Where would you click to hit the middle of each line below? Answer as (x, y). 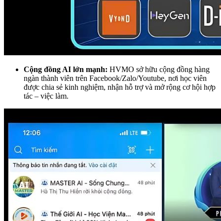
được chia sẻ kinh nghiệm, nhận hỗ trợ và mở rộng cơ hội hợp (120, 87)
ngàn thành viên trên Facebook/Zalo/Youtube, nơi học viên (115, 78)
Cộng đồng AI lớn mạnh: (66, 69)
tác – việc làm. (46, 96)
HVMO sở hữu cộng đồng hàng (159, 69)
